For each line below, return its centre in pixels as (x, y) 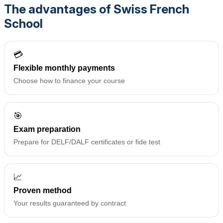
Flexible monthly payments (64, 68)
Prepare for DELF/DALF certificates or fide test (87, 142)
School (23, 24)
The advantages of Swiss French (97, 9)
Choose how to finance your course (69, 81)
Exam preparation (47, 129)
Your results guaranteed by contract (70, 203)
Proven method (43, 191)
